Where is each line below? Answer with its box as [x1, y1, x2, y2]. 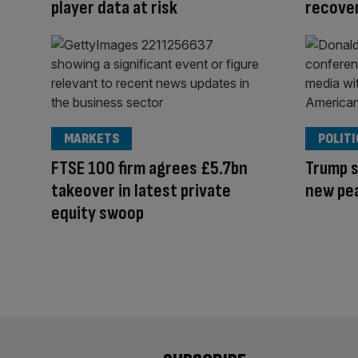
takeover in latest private [51, 178, 231, 202]
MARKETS [64, 129, 119, 147]
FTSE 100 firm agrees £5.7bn [51, 156, 248, 180]
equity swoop [51, 201, 144, 225]
